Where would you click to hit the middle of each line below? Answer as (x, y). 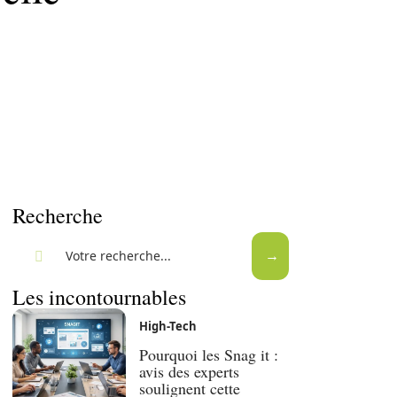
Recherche (58, 215)
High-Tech (168, 327)
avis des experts (190, 372)
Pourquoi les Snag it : (209, 355)
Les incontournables (99, 297)
